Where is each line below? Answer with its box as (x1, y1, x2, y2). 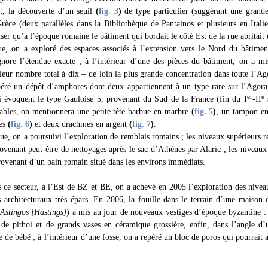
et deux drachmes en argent (32, 120, 129, 129)
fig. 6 (11, 120, 29, 129)
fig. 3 (98, 7, 118, 16)
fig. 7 (132, 120, 151, 129)
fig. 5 (194, 107, 214, 116)
